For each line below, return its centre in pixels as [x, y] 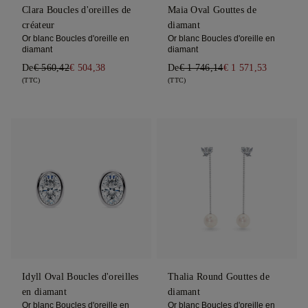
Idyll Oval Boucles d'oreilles [80, 276]
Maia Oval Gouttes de [212, 10]
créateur [38, 25]
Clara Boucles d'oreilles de [77, 10]
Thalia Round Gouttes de [218, 276]
